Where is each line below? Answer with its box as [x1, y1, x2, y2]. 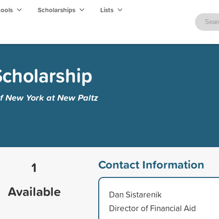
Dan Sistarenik [109, 188, 162, 200]
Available [7, 182, 61, 200]
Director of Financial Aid [109, 202, 196, 214]
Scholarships [38, 5, 77, 15]
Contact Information [98, 155, 204, 173]
